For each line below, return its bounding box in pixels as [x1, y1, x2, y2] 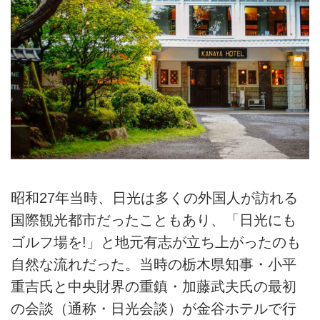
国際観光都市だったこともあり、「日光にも [11, 212, 296, 228]
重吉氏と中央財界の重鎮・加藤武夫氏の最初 [11, 279, 296, 294]
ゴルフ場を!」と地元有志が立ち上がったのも [11, 234, 301, 250]
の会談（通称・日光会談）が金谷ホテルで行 [11, 301, 296, 316]
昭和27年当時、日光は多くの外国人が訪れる [11, 190, 298, 206]
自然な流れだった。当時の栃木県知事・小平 [11, 256, 296, 272]
